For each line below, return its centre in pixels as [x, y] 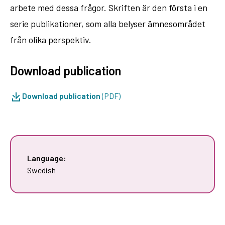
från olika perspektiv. [51, 39]
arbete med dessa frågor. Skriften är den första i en [109, 7]
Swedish [41, 170]
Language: [47, 158]
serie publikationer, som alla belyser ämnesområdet [108, 23]
